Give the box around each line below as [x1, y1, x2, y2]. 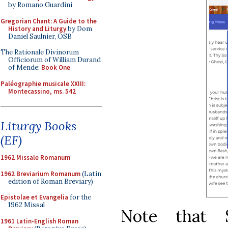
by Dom [66, 24, 92, 33]
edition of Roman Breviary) [8, 177, 93, 186]
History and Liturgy [8, 24, 66, 33]
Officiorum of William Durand [8, 55, 101, 64]
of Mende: [8, 63, 41, 72]
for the [68, 193, 91, 202]
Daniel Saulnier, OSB [8, 32, 72, 41]
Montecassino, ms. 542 [8, 87, 76, 96]
